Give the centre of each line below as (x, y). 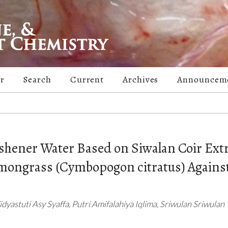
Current (87, 80)
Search (37, 80)
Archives (141, 80)
